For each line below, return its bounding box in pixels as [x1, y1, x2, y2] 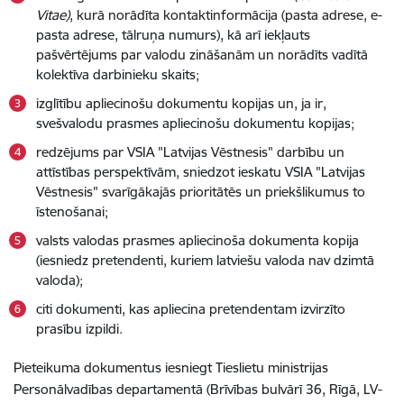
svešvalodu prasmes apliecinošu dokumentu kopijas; [36, 115, 354, 132]
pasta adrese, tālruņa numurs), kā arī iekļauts [36, 26, 310, 43]
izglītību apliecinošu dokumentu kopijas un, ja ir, [36, 95, 326, 112]
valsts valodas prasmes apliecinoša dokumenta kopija [36, 232, 359, 249]
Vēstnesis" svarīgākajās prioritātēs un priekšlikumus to [36, 183, 365, 200]
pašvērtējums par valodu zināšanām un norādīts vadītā [36, 46, 368, 63]
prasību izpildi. [36, 320, 123, 337]
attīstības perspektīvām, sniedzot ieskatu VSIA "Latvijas [36, 163, 365, 180]
